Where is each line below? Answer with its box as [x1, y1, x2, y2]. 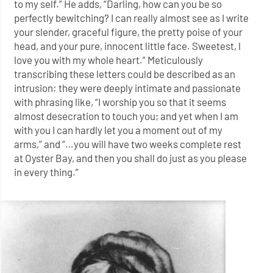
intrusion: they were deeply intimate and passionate [14, 82, 241, 94]
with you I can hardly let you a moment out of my [14, 124, 223, 136]
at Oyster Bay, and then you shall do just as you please [14, 152, 247, 165]
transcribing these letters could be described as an [14, 68, 236, 80]
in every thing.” [14, 166, 79, 179]
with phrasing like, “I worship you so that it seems [14, 96, 227, 108]
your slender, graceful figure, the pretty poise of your [14, 26, 243, 38]
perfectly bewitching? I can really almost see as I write [14, 12, 249, 24]
